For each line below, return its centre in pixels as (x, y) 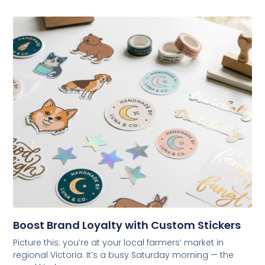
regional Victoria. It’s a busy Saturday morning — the (124, 255)
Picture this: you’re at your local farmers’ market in (119, 242)
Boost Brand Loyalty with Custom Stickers (127, 225)
